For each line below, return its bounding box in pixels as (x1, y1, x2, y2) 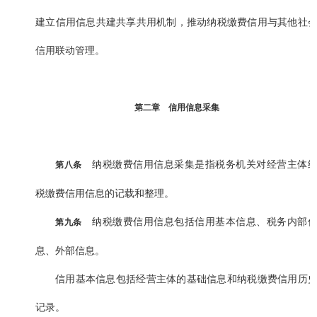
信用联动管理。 (35, 45, 105, 57)
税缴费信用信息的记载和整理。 (35, 188, 174, 200)
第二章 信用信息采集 (134, 103, 219, 113)
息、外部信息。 (35, 245, 105, 257)
